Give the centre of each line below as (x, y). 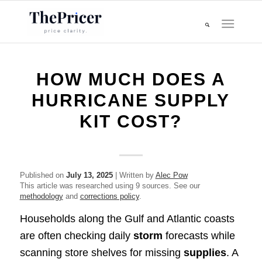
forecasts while (199, 236)
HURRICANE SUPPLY (131, 100)
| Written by (134, 175)
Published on (43, 175)
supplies (205, 253)
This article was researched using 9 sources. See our (110, 186)
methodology (41, 196)
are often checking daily (76, 236)
